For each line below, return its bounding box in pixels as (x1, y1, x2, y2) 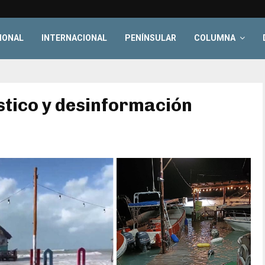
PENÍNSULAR (125, 33, 177, 43)
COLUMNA (194, 33, 236, 43)
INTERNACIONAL (41, 33, 108, 43)
